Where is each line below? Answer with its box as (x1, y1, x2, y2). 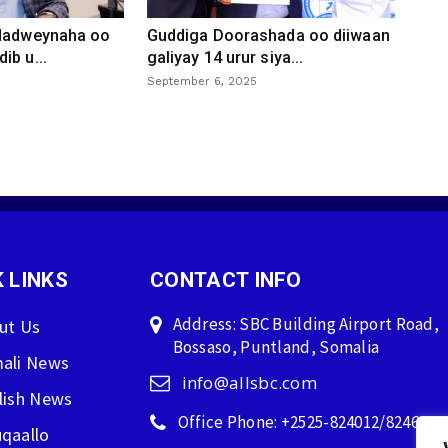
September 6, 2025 (146, 74, 257, 88)
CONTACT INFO (150, 267, 302, 292)
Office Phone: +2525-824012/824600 (177, 410, 436, 433)
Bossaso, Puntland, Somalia (172, 335, 380, 358)
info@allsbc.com (181, 370, 317, 394)
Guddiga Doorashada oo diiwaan (146, 25, 390, 45)
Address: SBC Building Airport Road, (172, 312, 440, 335)
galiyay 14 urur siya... (146, 47, 304, 67)
